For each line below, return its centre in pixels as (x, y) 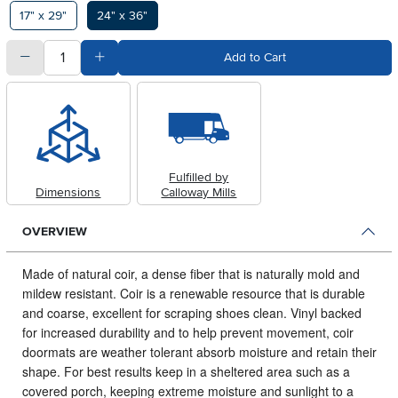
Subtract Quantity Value (95, 56)
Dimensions (68, 193)
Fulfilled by (199, 178)
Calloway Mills (199, 193)
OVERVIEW (54, 232)
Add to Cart (255, 57)
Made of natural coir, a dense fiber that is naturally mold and (191, 273)
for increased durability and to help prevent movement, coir (187, 332)
